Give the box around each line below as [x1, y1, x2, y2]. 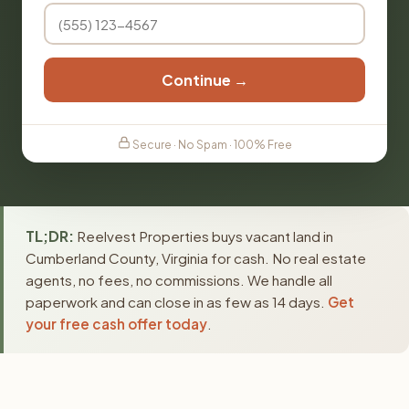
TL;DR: [26, 226, 74, 246]
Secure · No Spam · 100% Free [130, 138, 292, 152]
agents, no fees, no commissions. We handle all [26, 271, 332, 288]
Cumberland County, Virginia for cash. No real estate [26, 249, 366, 267]
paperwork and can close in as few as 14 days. [26, 293, 328, 310]
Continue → [161, 70, 248, 89]
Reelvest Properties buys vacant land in [74, 227, 333, 245]
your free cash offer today [26, 315, 207, 332]
